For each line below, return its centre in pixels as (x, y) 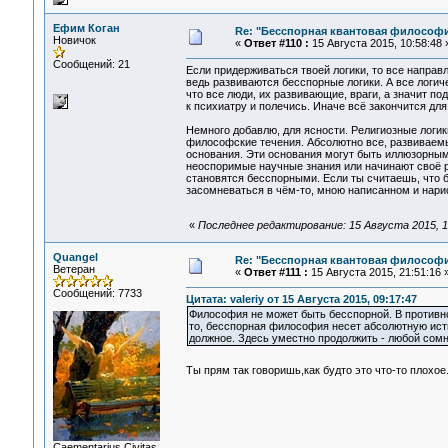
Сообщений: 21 (91, 64)
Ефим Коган (86, 28)
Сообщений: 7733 (97, 293)
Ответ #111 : (275, 272)
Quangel (75, 257)
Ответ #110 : (276, 43)
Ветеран (73, 269)
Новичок (74, 40)
